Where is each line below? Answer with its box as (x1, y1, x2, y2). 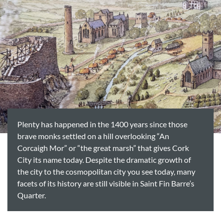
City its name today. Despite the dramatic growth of (17, 155, 191, 164)
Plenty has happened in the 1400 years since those (17, 120, 187, 129)
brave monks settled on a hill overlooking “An (17, 132, 169, 141)
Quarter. (17, 191, 46, 200)
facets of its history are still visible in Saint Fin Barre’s (17, 179, 194, 188)
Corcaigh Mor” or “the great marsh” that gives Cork (17, 144, 189, 152)
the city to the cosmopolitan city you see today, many (17, 167, 195, 176)
